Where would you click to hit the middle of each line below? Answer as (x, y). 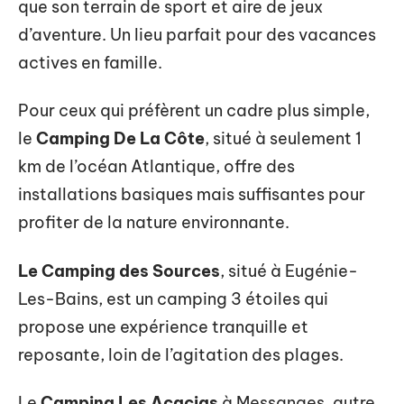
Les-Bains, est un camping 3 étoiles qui (173, 298)
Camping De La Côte (120, 138)
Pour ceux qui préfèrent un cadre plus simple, (194, 110)
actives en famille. (90, 62)
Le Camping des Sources (119, 271)
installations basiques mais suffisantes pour (192, 194)
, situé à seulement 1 (283, 138)
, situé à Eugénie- (289, 271)
